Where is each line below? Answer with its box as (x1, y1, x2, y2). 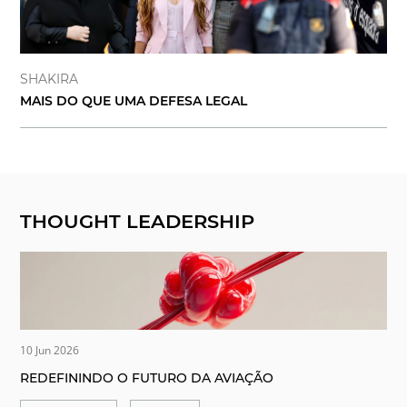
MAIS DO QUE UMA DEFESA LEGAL (20, 93, 248, 110)
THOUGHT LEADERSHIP (20, 210, 255, 233)
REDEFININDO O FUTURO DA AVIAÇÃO (20, 369, 274, 386)
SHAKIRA (20, 70, 79, 87)
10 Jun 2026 (20, 342, 80, 358)
